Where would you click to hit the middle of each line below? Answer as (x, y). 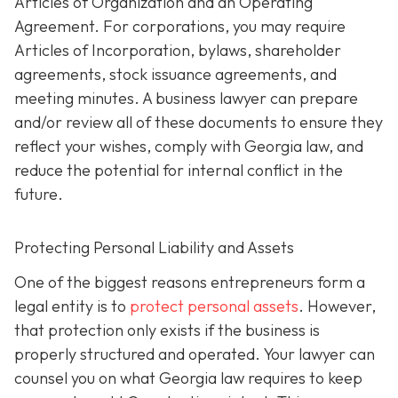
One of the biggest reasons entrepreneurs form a (190, 283)
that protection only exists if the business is (167, 330)
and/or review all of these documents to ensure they (199, 122)
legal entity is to (72, 306)
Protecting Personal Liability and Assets (154, 247)
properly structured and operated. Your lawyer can (195, 354)
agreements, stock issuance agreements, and (175, 74)
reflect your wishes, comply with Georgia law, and (189, 146)
